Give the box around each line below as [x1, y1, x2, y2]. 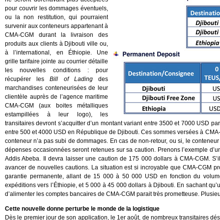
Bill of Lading [50, 76, 93, 82]
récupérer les [5, 76, 50, 82]
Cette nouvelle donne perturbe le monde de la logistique [5, 205, 160, 212]
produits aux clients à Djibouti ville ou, [5, 40, 108, 47]
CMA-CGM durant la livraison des [5, 31, 108, 38]
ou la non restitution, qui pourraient [5, 14, 108, 21]
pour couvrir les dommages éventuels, [5, 5, 108, 12]
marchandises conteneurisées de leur [5, 84, 108, 91]
